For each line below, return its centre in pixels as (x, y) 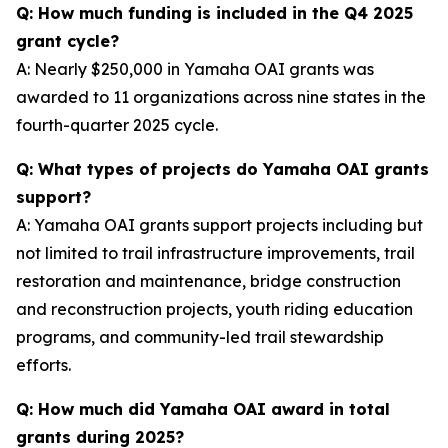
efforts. (43, 365)
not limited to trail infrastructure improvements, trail (215, 253)
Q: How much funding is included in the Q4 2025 (214, 13)
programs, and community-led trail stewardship (200, 337)
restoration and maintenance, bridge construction (208, 281)
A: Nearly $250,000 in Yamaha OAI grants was (195, 69)
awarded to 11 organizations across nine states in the (221, 97)
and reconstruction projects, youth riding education (214, 309)
